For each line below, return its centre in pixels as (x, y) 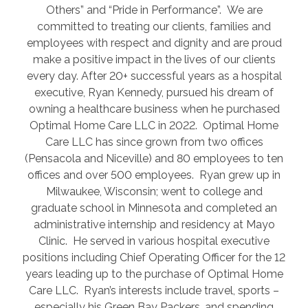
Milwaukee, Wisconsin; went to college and (154, 191)
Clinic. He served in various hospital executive (154, 241)
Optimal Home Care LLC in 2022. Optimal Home (154, 125)
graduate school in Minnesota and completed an (154, 208)
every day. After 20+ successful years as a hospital (154, 76)
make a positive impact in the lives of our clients (154, 59)
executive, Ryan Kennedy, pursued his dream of (154, 92)
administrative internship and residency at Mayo (154, 224)
